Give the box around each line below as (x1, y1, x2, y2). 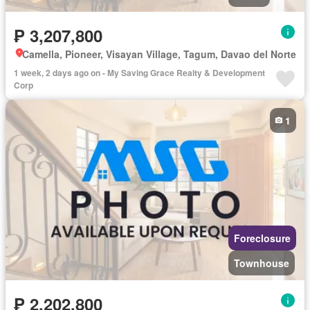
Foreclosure (234, 231, 291, 246)
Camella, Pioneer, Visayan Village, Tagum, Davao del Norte (22, 46, 296, 61)
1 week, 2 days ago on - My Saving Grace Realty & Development (14, 66, 265, 79)
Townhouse (234, 256, 289, 271)
